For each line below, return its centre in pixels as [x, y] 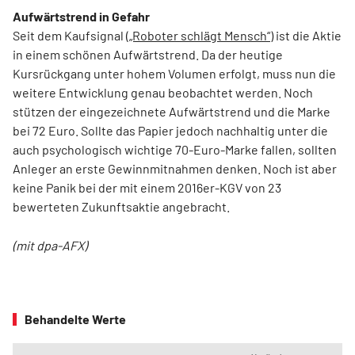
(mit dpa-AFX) [50, 246]
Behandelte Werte [75, 319]
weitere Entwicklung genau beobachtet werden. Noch [163, 93]
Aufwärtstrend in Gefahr [81, 17]
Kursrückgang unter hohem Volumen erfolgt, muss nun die [174, 74]
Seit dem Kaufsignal [69, 36]
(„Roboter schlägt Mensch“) [200, 36]
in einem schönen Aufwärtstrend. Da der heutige [148, 55]
